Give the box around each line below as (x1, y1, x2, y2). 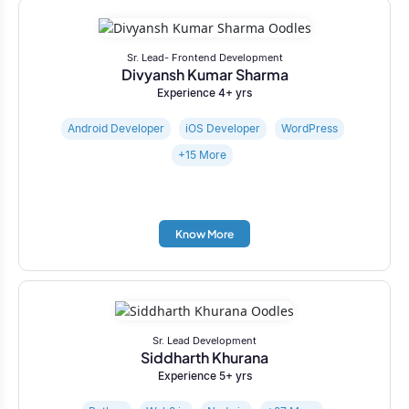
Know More (175, 227, 234, 242)
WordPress (280, 121, 338, 135)
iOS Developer (184, 121, 260, 135)
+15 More (178, 147, 226, 162)
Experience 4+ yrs (157, 85, 252, 100)
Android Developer (67, 121, 164, 135)
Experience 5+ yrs (157, 368, 252, 383)
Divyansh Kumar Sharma (121, 64, 288, 84)
